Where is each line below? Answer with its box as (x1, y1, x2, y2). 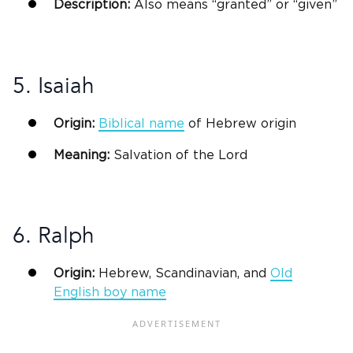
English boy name (54, 286, 166, 299)
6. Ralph (13, 221, 95, 251)
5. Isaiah (13, 70, 95, 101)
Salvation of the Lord (110, 148, 247, 162)
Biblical (98, 117, 145, 130)
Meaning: (54, 148, 110, 162)
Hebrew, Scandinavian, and (95, 267, 270, 281)
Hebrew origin (206, 117, 296, 130)
